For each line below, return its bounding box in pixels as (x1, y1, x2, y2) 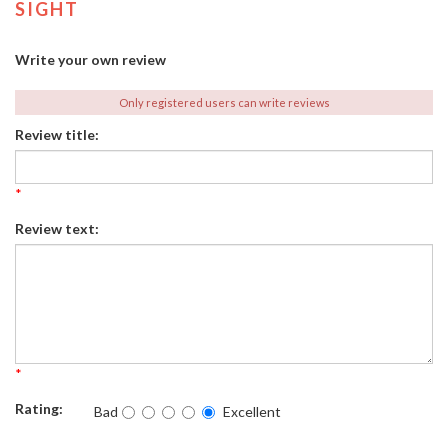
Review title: (15, 126, 99, 143)
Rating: (15, 400, 63, 417)
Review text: (15, 220, 99, 237)
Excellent (222, 403, 281, 420)
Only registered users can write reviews (118, 96, 330, 109)
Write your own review (15, 51, 166, 68)
